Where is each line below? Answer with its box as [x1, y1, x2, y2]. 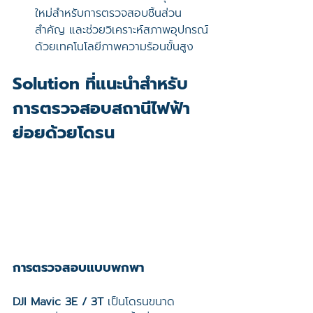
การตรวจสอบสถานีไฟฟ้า [13, 96, 190, 122]
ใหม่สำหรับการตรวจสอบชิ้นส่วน [35, 5, 182, 22]
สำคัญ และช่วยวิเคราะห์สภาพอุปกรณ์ [35, 22, 208, 39]
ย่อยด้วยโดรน [13, 120, 115, 146]
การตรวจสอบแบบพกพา [13, 257, 144, 277]
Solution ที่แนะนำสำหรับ [13, 71, 188, 97]
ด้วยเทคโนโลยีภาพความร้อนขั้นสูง [35, 38, 194, 56]
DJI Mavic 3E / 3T [13, 293, 103, 310]
